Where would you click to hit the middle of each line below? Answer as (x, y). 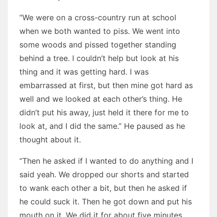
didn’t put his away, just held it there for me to (104, 112)
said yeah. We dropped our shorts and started (104, 174)
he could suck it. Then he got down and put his (106, 201)
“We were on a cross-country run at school (98, 17)
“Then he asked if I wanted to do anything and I (106, 161)
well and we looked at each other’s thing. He (101, 99)
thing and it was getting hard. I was (84, 72)
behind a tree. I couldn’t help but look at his (99, 58)
